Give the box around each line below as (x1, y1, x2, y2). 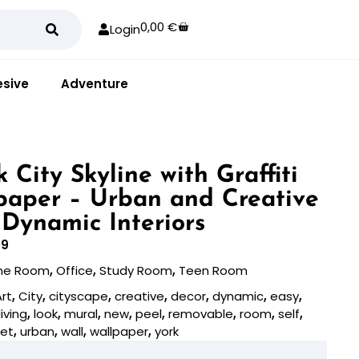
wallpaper (90, 322, 149, 340)
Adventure (61, 75, 128, 92)
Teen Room (179, 261, 248, 279)
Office (56, 261, 94, 279)
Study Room (99, 261, 173, 279)
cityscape (49, 287, 109, 305)
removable (168, 305, 234, 322)
